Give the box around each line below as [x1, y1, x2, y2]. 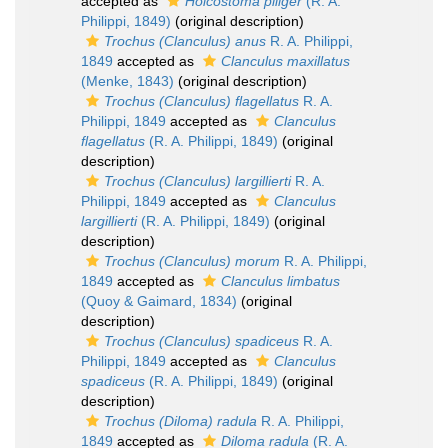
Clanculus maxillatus [221, 53, 350, 69]
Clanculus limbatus [221, 273, 340, 289]
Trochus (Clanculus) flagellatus [104, 93, 299, 109]
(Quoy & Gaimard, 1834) [81, 293, 237, 309]
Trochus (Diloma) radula [104, 413, 257, 429]
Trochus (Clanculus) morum [104, 253, 280, 269]
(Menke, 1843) [81, 73, 174, 89]
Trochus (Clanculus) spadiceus [104, 333, 299, 349]
